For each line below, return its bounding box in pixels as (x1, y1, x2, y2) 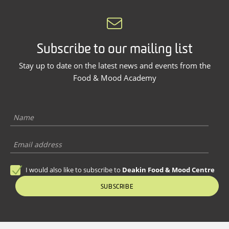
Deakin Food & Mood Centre (122, 165, 215, 175)
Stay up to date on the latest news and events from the (18, 60, 211, 71)
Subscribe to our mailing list (36, 43, 193, 57)
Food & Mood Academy (73, 73, 156, 83)
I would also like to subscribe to (26, 165, 122, 175)
